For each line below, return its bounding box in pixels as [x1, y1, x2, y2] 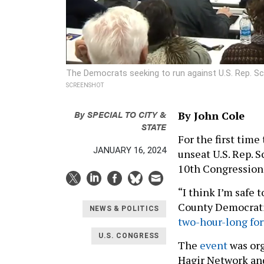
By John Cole [178, 108, 245, 123]
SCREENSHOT [66, 81, 104, 88]
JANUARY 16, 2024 [93, 144, 166, 156]
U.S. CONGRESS [98, 232, 159, 240]
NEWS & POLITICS [89, 204, 159, 213]
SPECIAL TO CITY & [87, 107, 166, 120]
